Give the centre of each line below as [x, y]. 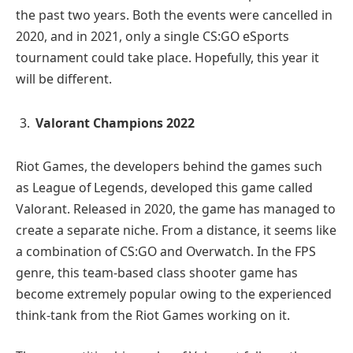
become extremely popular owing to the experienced [174, 294]
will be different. [64, 78]
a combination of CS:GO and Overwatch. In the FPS [166, 252]
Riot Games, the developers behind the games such [169, 167]
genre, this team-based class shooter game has [157, 273]
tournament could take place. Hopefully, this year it [167, 57]
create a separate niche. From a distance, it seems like [176, 230]
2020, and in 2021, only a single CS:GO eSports [152, 36]
